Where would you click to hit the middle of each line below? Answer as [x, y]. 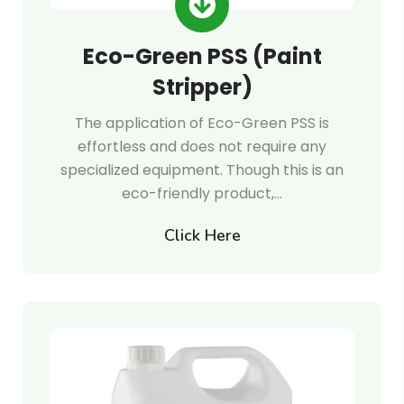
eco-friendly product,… [202, 193]
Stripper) [202, 87]
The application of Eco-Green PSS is [202, 123]
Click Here [202, 235]
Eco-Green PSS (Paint [202, 56]
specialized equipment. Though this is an [202, 170]
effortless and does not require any [202, 147]
